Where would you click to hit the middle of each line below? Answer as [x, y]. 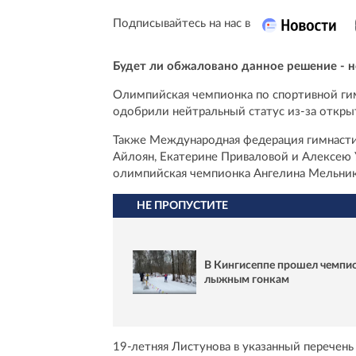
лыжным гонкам [247, 279]
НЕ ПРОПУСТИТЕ [182, 206]
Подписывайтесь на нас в [182, 24]
